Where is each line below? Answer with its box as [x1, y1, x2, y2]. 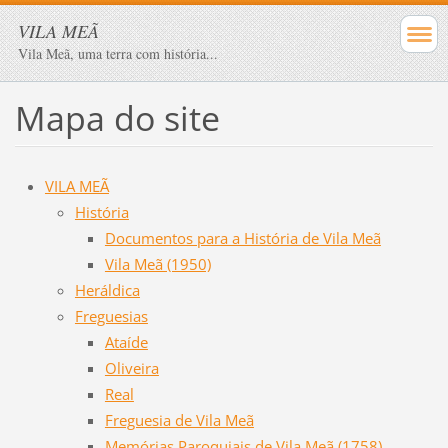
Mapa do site [14, 94, 220, 141]
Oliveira [104, 357, 159, 378]
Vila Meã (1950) [104, 253, 211, 274]
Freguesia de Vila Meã [104, 409, 254, 430]
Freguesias [74, 305, 148, 326]
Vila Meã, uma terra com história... [18, 44, 218, 63]
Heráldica [74, 279, 140, 300]
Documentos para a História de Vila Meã [104, 227, 381, 248]
